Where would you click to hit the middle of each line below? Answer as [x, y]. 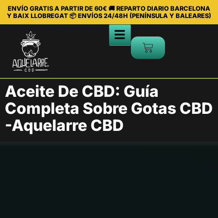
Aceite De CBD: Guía [82, 91]
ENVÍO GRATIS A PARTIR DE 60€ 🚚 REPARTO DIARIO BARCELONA [109, 9]
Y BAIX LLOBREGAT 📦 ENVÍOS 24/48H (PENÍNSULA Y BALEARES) [109, 16]
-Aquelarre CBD [64, 125]
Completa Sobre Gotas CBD [109, 108]
